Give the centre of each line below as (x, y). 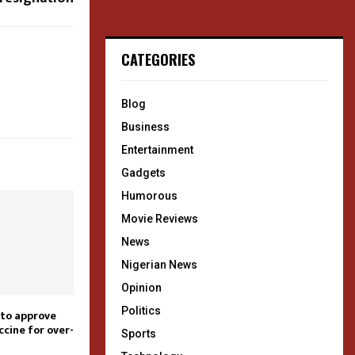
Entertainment (157, 150)
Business (145, 127)
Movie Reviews (160, 219)
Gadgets (143, 173)
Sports (139, 334)
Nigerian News (159, 265)
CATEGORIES (158, 59)
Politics (141, 311)
